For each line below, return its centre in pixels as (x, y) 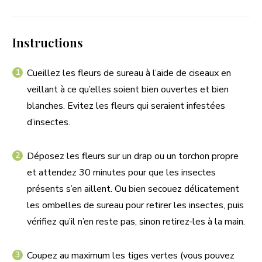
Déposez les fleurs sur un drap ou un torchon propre (133, 156)
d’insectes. (49, 122)
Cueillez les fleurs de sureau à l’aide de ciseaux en (129, 73)
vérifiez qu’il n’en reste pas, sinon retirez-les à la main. (136, 222)
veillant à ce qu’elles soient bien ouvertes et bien (128, 89)
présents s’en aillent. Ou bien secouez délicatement (133, 189)
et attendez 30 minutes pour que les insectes (121, 173)
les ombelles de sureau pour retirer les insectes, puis (135, 205)
